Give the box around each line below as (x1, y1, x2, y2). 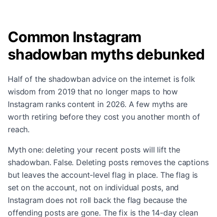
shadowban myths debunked (8, 46, 204, 63)
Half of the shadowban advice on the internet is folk (8, 74, 195, 84)
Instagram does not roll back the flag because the (8, 195, 187, 205)
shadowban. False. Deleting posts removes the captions (8, 157, 209, 167)
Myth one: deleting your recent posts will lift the (8, 145, 180, 155)
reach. (8, 124, 30, 134)
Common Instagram (8, 28, 141, 46)
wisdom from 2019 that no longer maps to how (8, 87, 178, 96)
